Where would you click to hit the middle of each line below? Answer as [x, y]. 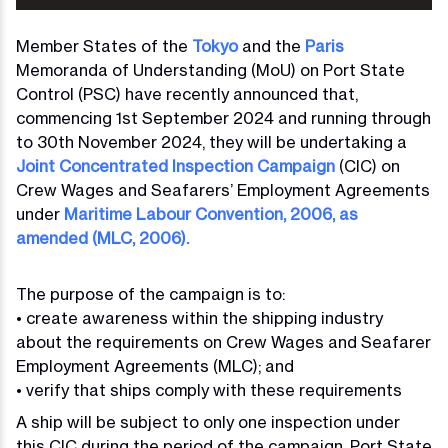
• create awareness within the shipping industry [199, 318]
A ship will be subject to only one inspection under [208, 422]
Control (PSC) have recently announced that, [187, 94]
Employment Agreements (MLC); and [155, 366]
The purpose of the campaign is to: [150, 294]
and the [271, 46]
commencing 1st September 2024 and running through [223, 118]
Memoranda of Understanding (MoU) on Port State [210, 70]
